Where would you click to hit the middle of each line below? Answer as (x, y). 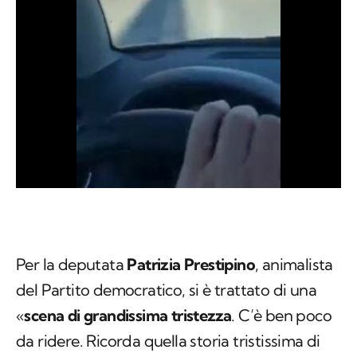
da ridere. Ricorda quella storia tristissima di (168, 341)
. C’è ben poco (282, 316)
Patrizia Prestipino (191, 265)
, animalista (294, 265)
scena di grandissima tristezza (128, 316)
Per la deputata (72, 265)
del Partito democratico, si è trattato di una (166, 290)
